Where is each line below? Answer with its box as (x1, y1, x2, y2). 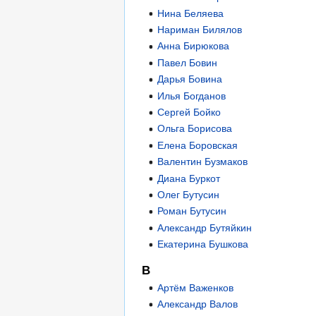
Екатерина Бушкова (157, 238, 249, 250)
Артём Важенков (157, 281, 234, 293)
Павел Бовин (157, 56, 218, 68)
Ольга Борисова (157, 123, 233, 135)
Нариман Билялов (157, 24, 243, 36)
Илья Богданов (157, 90, 226, 102)
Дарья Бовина (157, 73, 223, 85)
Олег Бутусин (157, 188, 220, 200)
